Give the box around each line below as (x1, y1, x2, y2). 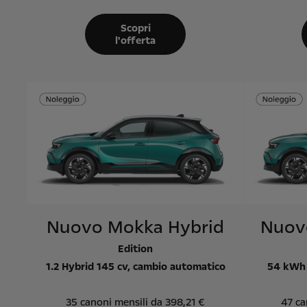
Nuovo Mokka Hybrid (47, 214, 225, 239)
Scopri (120, 21, 151, 35)
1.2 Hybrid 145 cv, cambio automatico (45, 259, 225, 273)
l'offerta (115, 33, 156, 47)
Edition (118, 241, 153, 256)
